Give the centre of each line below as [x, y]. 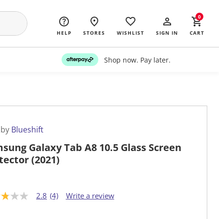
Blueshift [27, 130]
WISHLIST [131, 33]
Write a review [90, 196]
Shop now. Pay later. [137, 60]
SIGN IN [167, 33]
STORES [94, 33]
